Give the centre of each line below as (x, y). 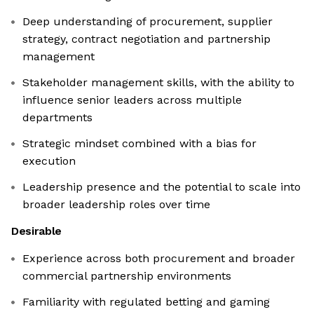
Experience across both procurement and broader (159, 259)
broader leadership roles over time (116, 205)
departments (57, 118)
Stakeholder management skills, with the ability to (158, 83)
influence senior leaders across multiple (132, 100)
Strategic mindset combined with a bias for (139, 144)
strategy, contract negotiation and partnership (146, 39)
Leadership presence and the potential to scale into (162, 187)
